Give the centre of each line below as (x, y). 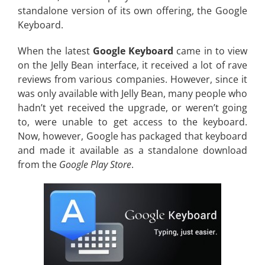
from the (37, 165)
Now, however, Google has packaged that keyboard (132, 136)
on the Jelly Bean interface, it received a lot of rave (132, 65)
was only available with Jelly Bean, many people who (132, 94)
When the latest (55, 51)
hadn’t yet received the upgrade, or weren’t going (132, 108)
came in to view (210, 51)
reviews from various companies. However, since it (132, 80)
